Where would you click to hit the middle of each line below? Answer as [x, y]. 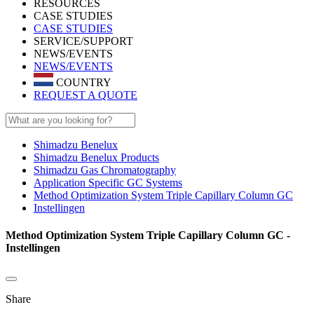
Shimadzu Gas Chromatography [105, 170]
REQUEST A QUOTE [86, 95]
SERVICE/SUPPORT [83, 41]
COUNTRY [82, 82]
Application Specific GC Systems [108, 182]
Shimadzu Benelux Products [96, 157]
